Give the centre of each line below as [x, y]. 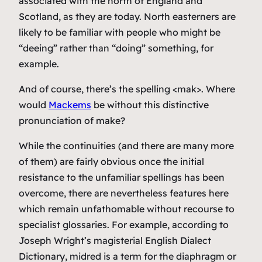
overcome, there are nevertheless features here [124, 193]
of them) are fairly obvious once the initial [111, 161]
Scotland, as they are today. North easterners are [127, 16]
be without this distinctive [150, 104]
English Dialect [178, 240]
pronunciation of [57, 120]
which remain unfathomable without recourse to [127, 208]
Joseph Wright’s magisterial [82, 240]
